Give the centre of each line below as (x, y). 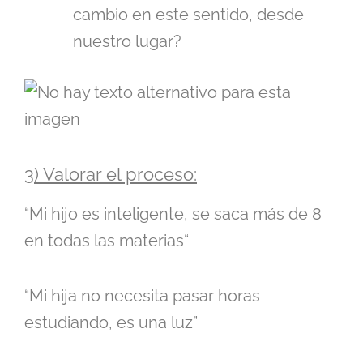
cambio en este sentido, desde (188, 14)
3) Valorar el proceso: (111, 174)
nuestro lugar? (127, 41)
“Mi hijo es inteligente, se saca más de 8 (173, 214)
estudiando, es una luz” (111, 322)
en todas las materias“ (107, 240)
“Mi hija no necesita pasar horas (142, 295)
